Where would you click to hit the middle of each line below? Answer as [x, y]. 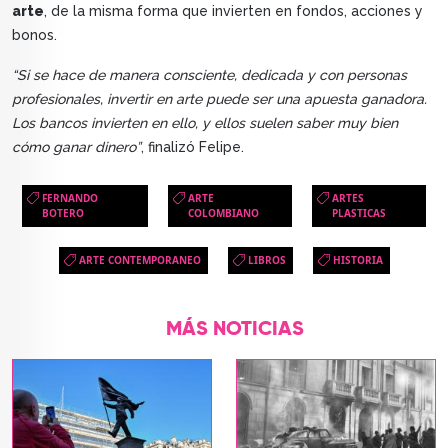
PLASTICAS [359, 213]
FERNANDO [70, 198]
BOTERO [63, 213]
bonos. [34, 35]
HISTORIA [357, 260]
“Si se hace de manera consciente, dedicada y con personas [209, 75]
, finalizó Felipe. [192, 147]
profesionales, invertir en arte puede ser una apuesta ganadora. [219, 99]
